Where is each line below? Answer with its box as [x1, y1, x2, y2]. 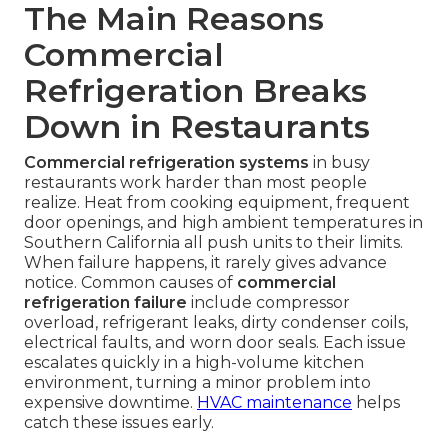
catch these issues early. [24, 413, 214, 433]
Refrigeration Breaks [24, 71, 367, 111]
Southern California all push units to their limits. [24, 233, 403, 253]
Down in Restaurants [24, 107, 370, 147]
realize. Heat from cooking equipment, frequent [24, 193, 410, 213]
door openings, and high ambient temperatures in [24, 213, 423, 233]
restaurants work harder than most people [24, 173, 367, 193]
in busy [309, 153, 370, 173]
